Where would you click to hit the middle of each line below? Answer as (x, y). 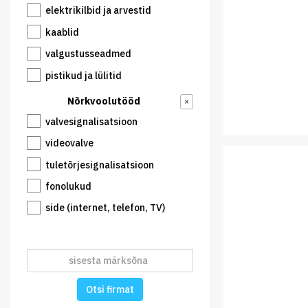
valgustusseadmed (88, 54)
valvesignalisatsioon (91, 121)
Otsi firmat (110, 289)
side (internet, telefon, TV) (105, 208)
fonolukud (68, 186)
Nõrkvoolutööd (103, 101)
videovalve (69, 143)
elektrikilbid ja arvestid (98, 11)
